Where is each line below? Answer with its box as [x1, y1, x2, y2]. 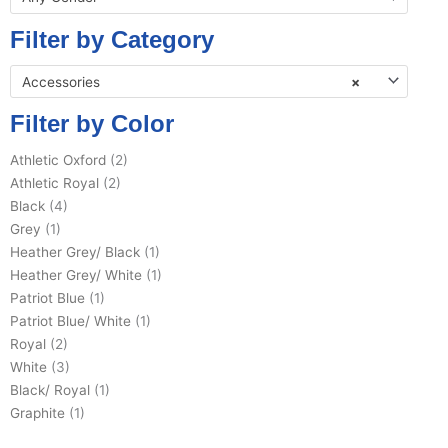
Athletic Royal [10, 175, 99, 192]
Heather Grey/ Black [10, 244, 140, 261]
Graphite [10, 405, 65, 422]
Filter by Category [10, 25, 214, 53]
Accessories [21, 73, 100, 90]
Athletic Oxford [10, 152, 106, 169]
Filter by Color [10, 110, 174, 138]
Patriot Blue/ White [10, 313, 131, 330]
